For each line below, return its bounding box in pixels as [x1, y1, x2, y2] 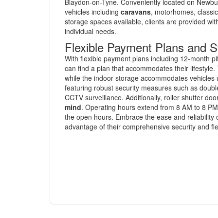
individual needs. [65, 26, 116, 36]
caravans [121, 7, 151, 17]
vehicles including [65, 7, 121, 17]
